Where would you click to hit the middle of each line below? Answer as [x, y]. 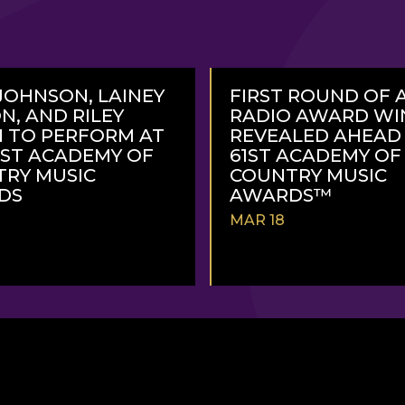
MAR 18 [257, 220]
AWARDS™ [281, 195]
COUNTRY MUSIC [308, 175]
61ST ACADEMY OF [316, 155]
